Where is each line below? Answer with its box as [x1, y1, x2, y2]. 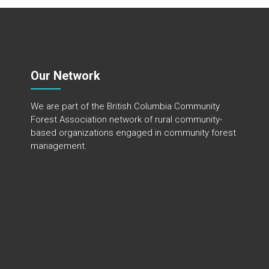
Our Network [31, 68, 101, 83]
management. [31, 141, 88, 152]
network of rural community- [107, 114, 223, 125]
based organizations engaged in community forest [31, 127, 237, 139]
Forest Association [31, 114, 107, 125]
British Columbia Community [107, 101, 220, 112]
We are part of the [31, 101, 107, 112]
